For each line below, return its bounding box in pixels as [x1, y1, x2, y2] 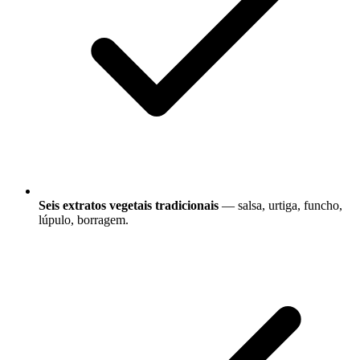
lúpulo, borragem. [39, 213, 129, 227]
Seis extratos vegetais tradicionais [39, 198, 219, 213]
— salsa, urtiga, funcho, [219, 198, 342, 213]
